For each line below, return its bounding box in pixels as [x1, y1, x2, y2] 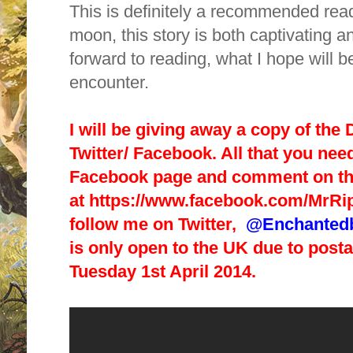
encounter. [69, 72, 154, 92]
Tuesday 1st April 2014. [69, 261, 261, 281]
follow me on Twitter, [69, 214, 246, 234]
